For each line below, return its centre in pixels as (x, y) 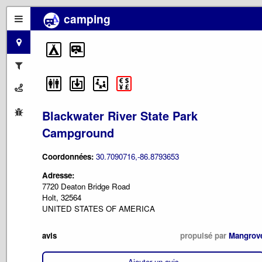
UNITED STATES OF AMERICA (99, 209)
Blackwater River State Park (120, 116)
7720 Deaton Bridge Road (86, 187)
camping (86, 19)
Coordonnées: (69, 156)
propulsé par (204, 235)
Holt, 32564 (62, 198)
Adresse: (58, 175)
